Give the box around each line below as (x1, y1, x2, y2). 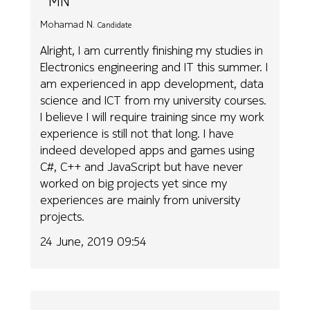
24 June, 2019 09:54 (40, 232, 147, 250)
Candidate (98, 19, 132, 31)
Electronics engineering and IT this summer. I (40, 57, 268, 75)
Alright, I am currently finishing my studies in (40, 41, 264, 59)
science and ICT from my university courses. (40, 91, 267, 109)
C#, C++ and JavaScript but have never (40, 157, 244, 175)
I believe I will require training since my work (40, 107, 265, 125)
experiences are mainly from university (40, 190, 241, 208)
